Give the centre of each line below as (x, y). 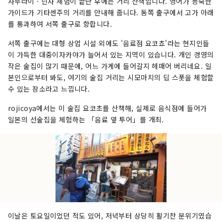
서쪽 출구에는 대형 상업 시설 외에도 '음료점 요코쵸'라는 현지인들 (109, 43)
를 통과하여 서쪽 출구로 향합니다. (60, 24)
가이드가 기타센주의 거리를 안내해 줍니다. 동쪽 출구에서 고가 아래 (111, 13)
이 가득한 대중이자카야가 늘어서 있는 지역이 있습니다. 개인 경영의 (111, 55)
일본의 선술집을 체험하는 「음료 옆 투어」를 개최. (86, 120)
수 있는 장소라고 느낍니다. (49, 89)
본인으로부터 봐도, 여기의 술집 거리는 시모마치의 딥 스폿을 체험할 (111, 78)
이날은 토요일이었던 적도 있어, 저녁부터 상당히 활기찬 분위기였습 (110, 215)
